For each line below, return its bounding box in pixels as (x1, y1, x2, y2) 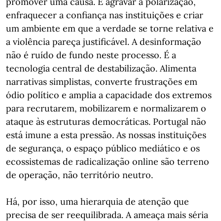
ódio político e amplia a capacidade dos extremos (6, 89, 212, 101)
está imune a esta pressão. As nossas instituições (6, 129, 206, 141)
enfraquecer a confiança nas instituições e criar (6, 9, 203, 21)
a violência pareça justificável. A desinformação (6, 36, 201, 47)
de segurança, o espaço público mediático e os (6, 143, 200, 154)
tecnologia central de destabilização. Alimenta (6, 63, 196, 74)
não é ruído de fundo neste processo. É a (6, 49, 176, 61)
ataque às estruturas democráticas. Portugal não (6, 116, 206, 127)
